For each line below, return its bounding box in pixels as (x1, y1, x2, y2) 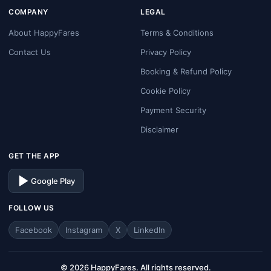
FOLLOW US (8, 203, 54, 212)
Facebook (15, 224, 52, 235)
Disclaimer (140, 124, 178, 134)
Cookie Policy (140, 85, 191, 96)
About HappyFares (8, 27, 79, 38)
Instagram (65, 224, 102, 235)
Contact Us (8, 47, 51, 57)
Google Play (31, 175, 75, 186)
